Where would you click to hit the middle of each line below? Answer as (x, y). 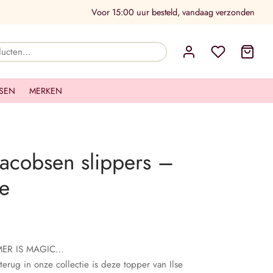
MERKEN (45, 91)
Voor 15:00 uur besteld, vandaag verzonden (173, 12)
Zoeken (181, 49)
